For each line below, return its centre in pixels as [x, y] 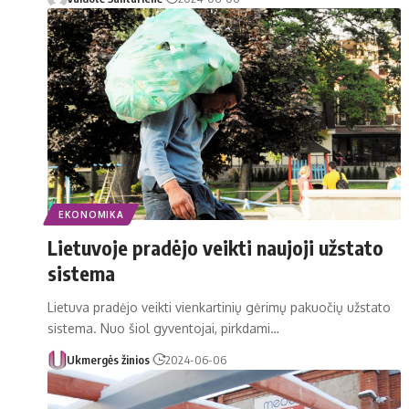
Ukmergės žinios [108, 359]
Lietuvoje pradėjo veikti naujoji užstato [215, 247]
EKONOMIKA [91, 214]
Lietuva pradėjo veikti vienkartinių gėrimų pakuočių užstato [219, 307]
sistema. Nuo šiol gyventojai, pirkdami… [163, 328]
